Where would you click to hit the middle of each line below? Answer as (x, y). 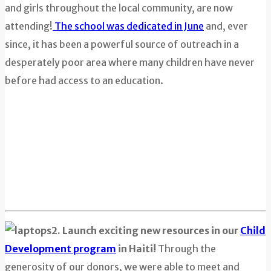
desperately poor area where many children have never (130, 62)
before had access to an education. (84, 80)
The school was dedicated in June (128, 26)
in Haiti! (136, 248)
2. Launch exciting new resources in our (146, 230)
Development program (60, 248)
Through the (186, 248)
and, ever (226, 26)
